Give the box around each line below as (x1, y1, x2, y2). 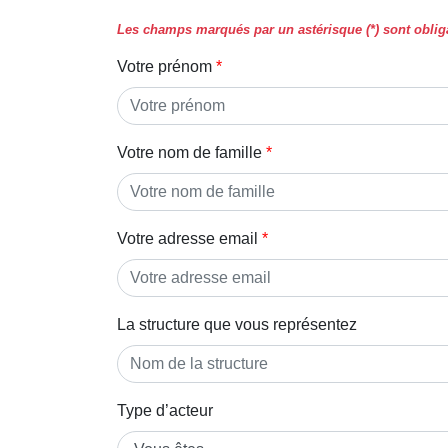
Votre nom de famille (117, 143, 262, 161)
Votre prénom (117, 57, 212, 75)
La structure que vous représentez (117, 315, 357, 333)
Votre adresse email (117, 229, 258, 247)
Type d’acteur (117, 401, 213, 419)
